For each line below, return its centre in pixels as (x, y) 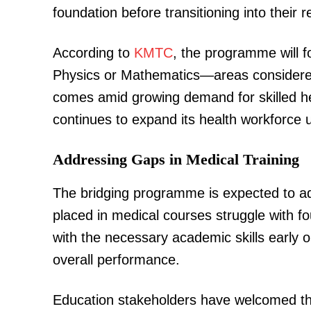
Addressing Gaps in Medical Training (176, 159)
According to (93, 52)
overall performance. (116, 259)
